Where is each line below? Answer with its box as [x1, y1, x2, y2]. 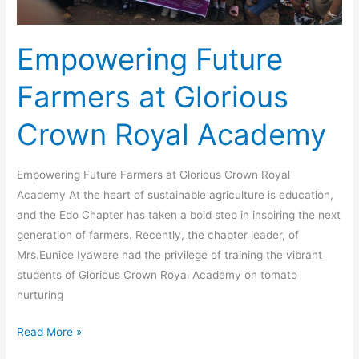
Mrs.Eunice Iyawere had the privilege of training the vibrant [17, 248, 323, 262]
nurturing [17, 288, 64, 302]
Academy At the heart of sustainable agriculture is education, [17, 188, 334, 202]
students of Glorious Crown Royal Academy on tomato [17, 268, 298, 282]
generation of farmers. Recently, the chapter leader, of [17, 228, 300, 242]
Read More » [17, 325, 83, 338]
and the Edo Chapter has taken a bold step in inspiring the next [17, 208, 341, 222]
